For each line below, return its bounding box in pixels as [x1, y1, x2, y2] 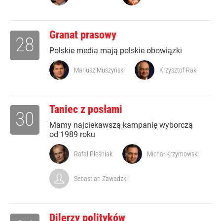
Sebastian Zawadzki [74, 175, 128, 183]
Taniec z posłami [49, 103, 122, 116]
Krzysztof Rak [159, 66, 196, 74]
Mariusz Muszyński [74, 66, 125, 74]
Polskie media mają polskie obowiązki [49, 46, 182, 56]
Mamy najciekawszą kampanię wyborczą [49, 120, 193, 130]
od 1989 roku [49, 130, 95, 140]
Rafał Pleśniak [74, 150, 112, 158]
